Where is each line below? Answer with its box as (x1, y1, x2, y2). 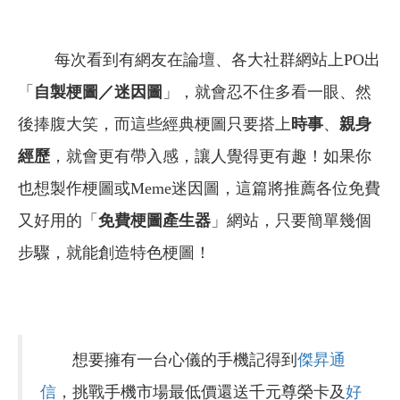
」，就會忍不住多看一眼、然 (162, 83, 371, 102)
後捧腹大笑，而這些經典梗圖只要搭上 (18, 115, 291, 134)
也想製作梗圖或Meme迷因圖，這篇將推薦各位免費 (18, 179, 380, 198)
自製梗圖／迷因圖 (34, 83, 162, 102)
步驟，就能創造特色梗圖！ (18, 244, 211, 262)
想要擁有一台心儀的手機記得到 (40, 351, 297, 370)
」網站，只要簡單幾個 (211, 212, 371, 230)
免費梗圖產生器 (98, 212, 211, 230)
